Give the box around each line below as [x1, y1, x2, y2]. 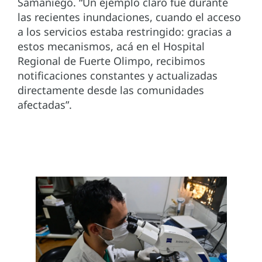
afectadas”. [18, 97, 72, 112]
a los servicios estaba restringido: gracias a [18, 24, 232, 39]
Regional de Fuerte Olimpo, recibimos [18, 53, 205, 68]
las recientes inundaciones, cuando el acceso [18, 9, 241, 24]
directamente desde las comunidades [18, 82, 204, 97]
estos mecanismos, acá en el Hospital [18, 39, 205, 53]
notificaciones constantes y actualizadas [18, 68, 218, 82]
